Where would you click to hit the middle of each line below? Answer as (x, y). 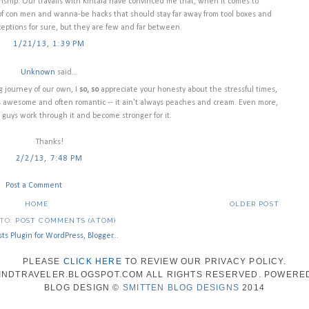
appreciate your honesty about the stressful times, (188, 89)
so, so (89, 89)
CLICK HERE (92, 261)
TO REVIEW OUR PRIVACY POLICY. (204, 261)
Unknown (38, 72)
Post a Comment (34, 185)
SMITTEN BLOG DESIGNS (181, 287)
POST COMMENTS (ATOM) (66, 220)
